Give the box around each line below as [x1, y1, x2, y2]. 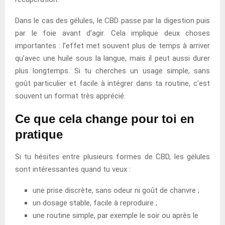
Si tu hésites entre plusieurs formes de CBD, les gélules [15, 152, 210, 161]
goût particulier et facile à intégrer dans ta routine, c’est [15, 78, 210, 88]
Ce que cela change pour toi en [15, 111, 194, 126]
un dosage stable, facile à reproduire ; [33, 198, 157, 207]
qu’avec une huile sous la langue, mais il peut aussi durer [15, 53, 210, 63]
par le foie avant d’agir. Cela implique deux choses [15, 28, 210, 38]
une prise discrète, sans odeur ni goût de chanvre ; [33, 185, 199, 195]
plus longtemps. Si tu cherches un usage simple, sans [15, 66, 210, 75]
